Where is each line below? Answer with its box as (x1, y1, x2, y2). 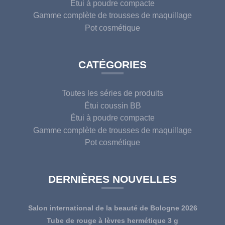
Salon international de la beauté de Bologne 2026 (28, 204, 197, 212)
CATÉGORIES (78, 58, 147, 70)
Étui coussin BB (84, 101, 141, 110)
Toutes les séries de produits (62, 88, 163, 97)
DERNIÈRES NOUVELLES (48, 173, 177, 185)
